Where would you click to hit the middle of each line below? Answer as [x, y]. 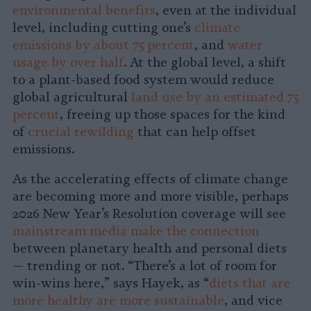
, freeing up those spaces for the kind [173, 115]
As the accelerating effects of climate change [150, 179]
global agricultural [72, 98]
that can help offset [195, 132]
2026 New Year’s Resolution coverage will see [149, 214]
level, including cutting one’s [103, 28]
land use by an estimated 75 [215, 98]
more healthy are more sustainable [118, 301]
